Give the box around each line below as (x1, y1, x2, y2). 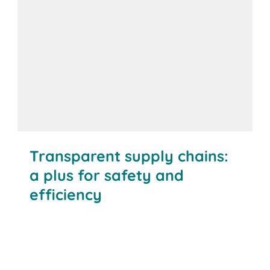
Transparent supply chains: (30, 146, 229, 165)
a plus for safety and (30, 165, 184, 184)
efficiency (30, 184, 102, 204)
